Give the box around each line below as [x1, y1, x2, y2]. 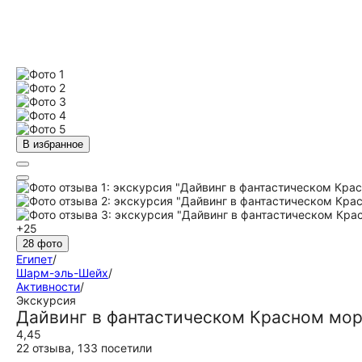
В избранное [23, 138, 83, 150]
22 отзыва [16, 341, 71, 355]
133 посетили [78, 341, 152, 355]
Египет [16, 252, 53, 266]
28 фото [23, 238, 62, 250]
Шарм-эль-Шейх [16, 266, 108, 280]
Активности [16, 280, 80, 293]
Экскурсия [16, 293, 76, 307]
